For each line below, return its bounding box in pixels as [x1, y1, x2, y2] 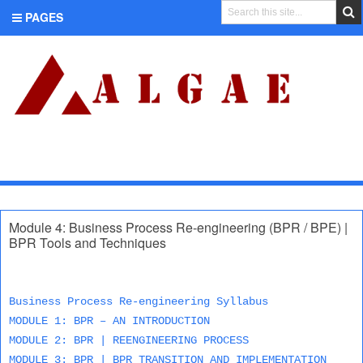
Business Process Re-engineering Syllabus [9, 295, 268, 308]
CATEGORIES [22, 154, 99, 170]
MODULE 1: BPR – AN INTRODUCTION [9, 314, 210, 327]
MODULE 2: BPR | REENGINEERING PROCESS [9, 334, 249, 347]
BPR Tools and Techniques [9, 233, 166, 252]
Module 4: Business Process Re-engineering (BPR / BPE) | [9, 218, 348, 237]
